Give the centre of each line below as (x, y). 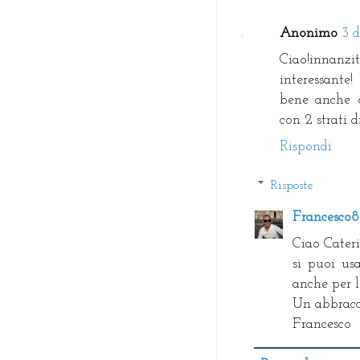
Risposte (291, 185)
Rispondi (306, 147)
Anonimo (309, 34)
